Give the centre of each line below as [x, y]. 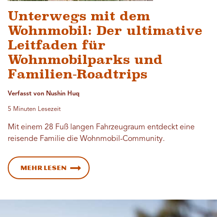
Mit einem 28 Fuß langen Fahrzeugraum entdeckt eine [101, 127]
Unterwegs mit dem [79, 16]
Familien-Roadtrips [77, 74]
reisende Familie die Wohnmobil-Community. [86, 139]
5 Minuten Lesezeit [34, 109]
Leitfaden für [57, 45]
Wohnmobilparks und [85, 59]
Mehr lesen [44, 168]
